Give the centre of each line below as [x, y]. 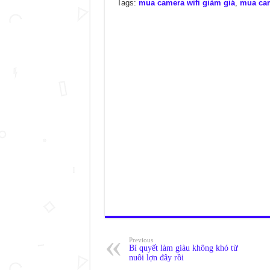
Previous [141, 240]
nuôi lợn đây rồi [156, 258]
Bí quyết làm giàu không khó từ [183, 248]
